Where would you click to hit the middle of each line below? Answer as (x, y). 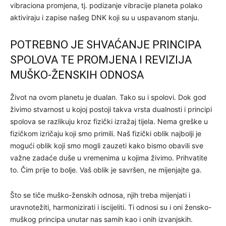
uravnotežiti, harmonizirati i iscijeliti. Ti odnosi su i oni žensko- (111, 207)
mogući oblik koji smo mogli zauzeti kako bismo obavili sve (107, 145)
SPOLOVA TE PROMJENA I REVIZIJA (101, 60)
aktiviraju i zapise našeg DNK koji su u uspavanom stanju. (105, 17)
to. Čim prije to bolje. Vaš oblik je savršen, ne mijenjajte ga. (106, 169)
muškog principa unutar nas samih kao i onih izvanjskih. (101, 219)
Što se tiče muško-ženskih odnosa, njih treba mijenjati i (100, 195)
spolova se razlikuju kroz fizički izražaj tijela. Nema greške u (109, 121)
